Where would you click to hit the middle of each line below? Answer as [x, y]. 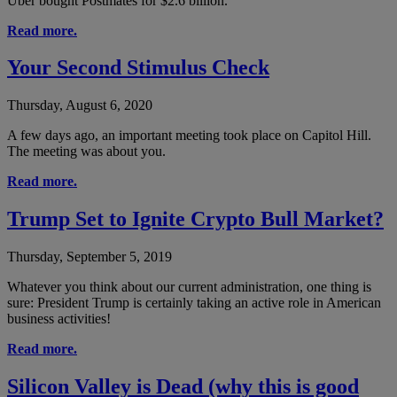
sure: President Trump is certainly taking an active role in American [194, 303]
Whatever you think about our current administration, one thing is [189, 287]
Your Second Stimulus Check [138, 68]
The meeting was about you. [86, 152]
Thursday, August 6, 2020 [80, 105]
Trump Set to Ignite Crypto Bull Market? [195, 219]
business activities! [59, 319]
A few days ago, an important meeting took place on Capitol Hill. [189, 136]
